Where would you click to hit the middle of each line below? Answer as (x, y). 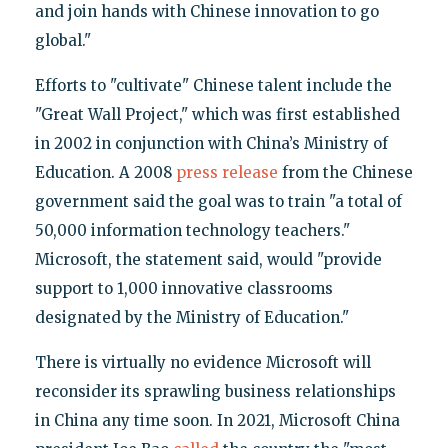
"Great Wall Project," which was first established (217, 115)
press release (226, 173)
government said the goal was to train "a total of (218, 202)
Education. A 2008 (105, 173)
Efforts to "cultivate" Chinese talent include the (213, 86)
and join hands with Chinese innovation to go (206, 12)
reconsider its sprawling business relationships (215, 392)
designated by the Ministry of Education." (191, 318)
